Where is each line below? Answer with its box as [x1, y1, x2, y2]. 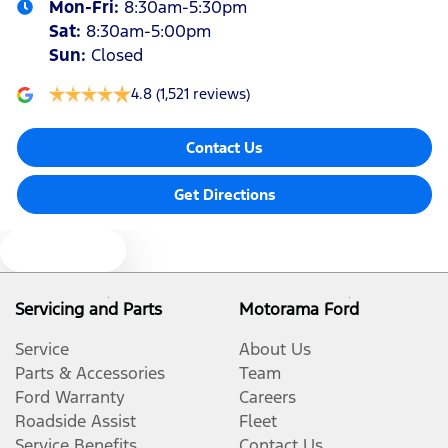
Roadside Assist [15, 410, 136, 432]
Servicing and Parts [15, 298, 162, 320]
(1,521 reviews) [156, 84, 250, 103]
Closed [91, 44, 143, 66]
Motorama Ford [239, 298, 359, 320]
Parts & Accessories [15, 362, 165, 384]
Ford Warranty [15, 386, 125, 408]
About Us [239, 338, 311, 360]
